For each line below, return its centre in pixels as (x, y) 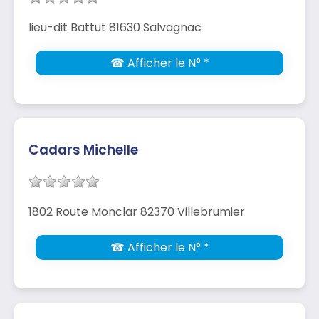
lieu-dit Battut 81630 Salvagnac (115, 27)
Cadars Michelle (83, 150)
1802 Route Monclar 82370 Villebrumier (137, 211)
